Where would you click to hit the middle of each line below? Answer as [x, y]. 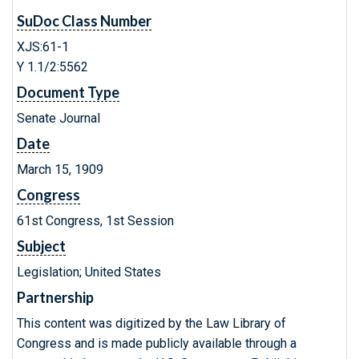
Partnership [55, 297]
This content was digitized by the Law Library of [151, 323]
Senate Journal [58, 118]
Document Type [68, 92]
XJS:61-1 [43, 47]
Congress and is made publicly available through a [157, 343]
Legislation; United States [89, 272]
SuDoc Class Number [84, 21]
